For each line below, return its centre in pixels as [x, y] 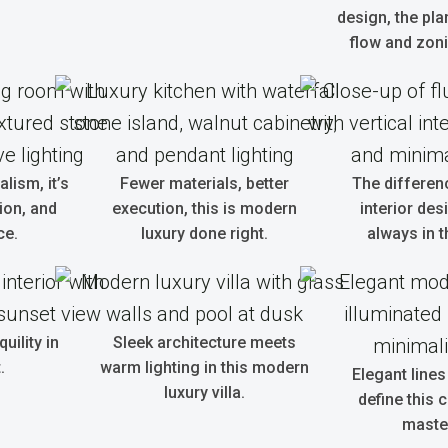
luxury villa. [204, 392]
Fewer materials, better [204, 183]
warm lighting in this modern [204, 367]
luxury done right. [204, 233]
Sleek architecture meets [204, 342]
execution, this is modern [204, 208]
